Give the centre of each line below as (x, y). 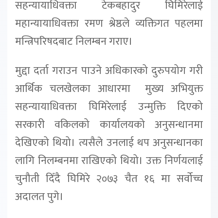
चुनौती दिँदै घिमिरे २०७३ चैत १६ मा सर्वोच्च (109, 179)
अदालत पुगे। (39, 197)
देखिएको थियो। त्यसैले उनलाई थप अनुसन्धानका (109, 143)
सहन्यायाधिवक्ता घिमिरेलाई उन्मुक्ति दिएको (109, 107)
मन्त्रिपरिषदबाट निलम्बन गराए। (74, 42)
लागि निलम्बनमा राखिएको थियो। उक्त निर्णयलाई (109, 161)
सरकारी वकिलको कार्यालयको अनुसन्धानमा (109, 125)
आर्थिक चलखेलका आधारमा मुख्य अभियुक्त (109, 89)
